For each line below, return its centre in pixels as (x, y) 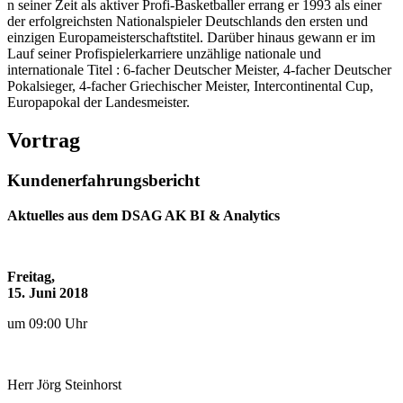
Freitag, (31, 276)
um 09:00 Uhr (47, 323)
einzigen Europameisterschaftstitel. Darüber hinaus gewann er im (191, 38)
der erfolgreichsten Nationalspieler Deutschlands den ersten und (188, 22)
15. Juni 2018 (48, 292)
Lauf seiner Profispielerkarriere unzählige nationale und (164, 54)
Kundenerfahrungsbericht (103, 180)
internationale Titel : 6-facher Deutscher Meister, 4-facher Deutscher (199, 70)
